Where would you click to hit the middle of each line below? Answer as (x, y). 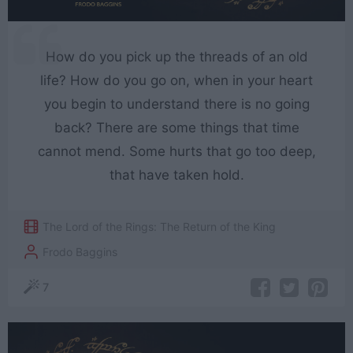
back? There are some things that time (176, 127)
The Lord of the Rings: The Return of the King (160, 226)
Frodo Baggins (80, 251)
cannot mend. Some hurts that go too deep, (176, 151)
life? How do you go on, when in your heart (176, 80)
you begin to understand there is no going (176, 104)
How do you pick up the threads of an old (176, 56)
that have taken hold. (176, 175)
